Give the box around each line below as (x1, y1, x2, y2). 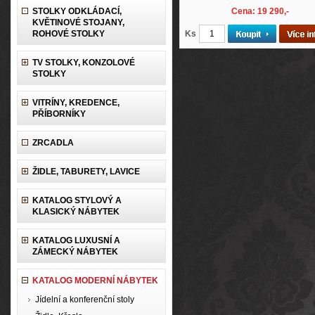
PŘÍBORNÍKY (32, 109, 86, 119)
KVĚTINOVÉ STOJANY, (32, 18, 124, 27)
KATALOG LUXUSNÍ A (32, 236, 120, 245)
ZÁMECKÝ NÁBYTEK (32, 247, 118, 257)
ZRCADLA (32, 138, 74, 148)
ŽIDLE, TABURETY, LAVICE (32, 167, 140, 176)
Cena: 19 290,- (231, 6, 289, 16)
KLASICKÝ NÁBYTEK (32, 207, 120, 217)
